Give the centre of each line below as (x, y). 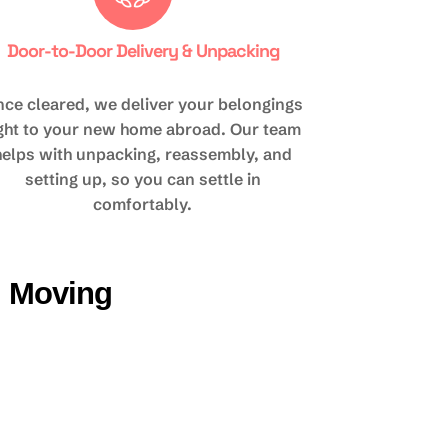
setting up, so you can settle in (142, 179)
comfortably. (143, 204)
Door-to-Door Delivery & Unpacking (142, 50)
